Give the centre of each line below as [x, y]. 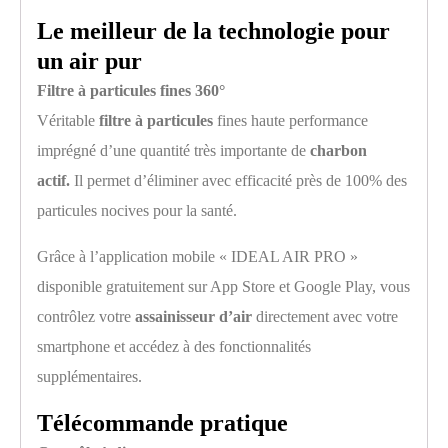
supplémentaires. [89, 376]
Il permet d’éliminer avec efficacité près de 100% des [238, 180]
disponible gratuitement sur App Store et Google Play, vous [223, 286]
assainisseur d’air [193, 316]
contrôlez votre [86, 316]
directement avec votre [325, 316]
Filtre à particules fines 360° [131, 90]
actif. [53, 180]
